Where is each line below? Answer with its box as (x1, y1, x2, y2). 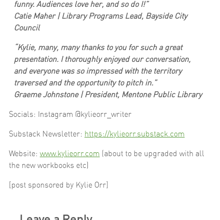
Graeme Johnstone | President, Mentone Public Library (14, 89, 202, 100)
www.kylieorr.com (40, 148, 100, 159)
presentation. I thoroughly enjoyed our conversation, (14, 54, 191, 64)
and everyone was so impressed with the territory (14, 66, 182, 76)
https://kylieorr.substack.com (84, 129, 185, 139)
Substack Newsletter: (9, 129, 84, 139)
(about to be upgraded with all (100, 148, 204, 159)
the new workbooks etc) (9, 160, 89, 170)
